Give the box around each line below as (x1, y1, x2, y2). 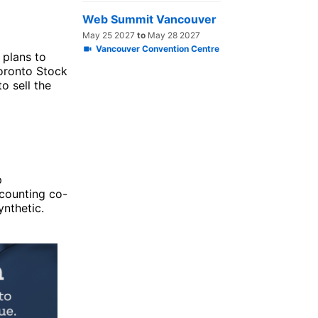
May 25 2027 (82, 30, 137, 41)
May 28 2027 (146, 30, 200, 41)
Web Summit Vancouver (82, 12, 216, 27)
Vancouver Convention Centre (96, 43, 219, 55)
